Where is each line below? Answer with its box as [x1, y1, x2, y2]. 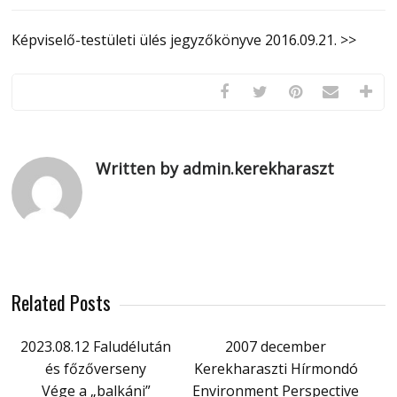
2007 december [225, 337, 327, 356]
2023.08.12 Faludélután [20, 337, 172, 356]
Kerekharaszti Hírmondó [193, 359, 358, 378]
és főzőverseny [45, 359, 147, 378]
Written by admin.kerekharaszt [96, 158, 335, 179]
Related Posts [12, 288, 112, 316]
